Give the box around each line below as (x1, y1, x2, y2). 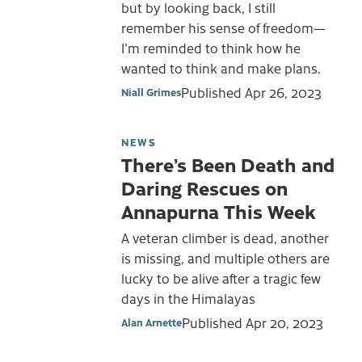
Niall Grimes (121, 84, 181, 99)
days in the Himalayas (121, 289, 255, 308)
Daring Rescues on (121, 174, 288, 200)
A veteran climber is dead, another (121, 229, 329, 247)
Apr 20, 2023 (246, 313, 323, 331)
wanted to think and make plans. (121, 58, 321, 77)
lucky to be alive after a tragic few (121, 269, 321, 288)
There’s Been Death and (121, 150, 335, 177)
